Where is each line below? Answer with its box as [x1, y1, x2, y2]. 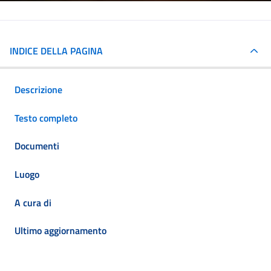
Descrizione [15, 82, 62, 97]
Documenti [15, 139, 59, 154]
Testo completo [15, 110, 77, 125]
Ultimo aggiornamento [15, 223, 106, 238]
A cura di [15, 195, 51, 210]
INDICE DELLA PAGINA [10, 43, 103, 58]
